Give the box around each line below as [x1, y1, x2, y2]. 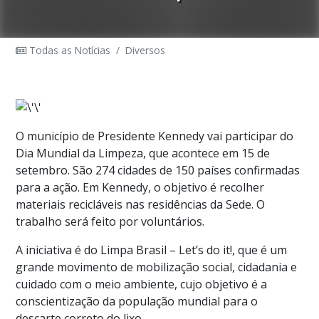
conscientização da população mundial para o [16, 293, 258, 309]
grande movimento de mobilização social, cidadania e [16, 258, 298, 275]
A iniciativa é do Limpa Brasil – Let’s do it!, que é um [16, 241, 288, 258]
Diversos [125, 43, 166, 57]
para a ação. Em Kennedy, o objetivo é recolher [16, 179, 265, 195]
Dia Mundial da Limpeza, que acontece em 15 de [16, 145, 271, 161]
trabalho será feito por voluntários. [16, 213, 205, 229]
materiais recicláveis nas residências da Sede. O [16, 196, 266, 212]
